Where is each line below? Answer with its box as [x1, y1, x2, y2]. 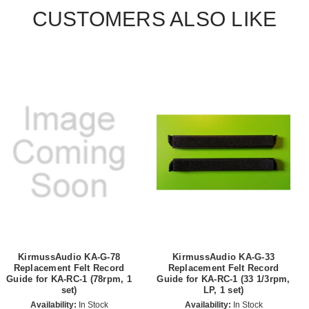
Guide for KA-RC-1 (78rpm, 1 [6, 273, 132, 284]
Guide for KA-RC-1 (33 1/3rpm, [157, 273, 290, 284]
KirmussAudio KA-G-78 [18, 251, 120, 262]
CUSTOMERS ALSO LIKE [32, 8, 277, 31]
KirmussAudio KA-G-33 [172, 251, 275, 262]
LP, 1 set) [203, 284, 244, 295]
